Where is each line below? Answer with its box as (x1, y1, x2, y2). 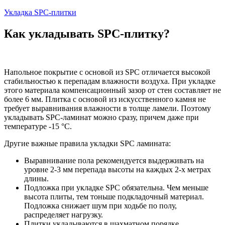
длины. (24, 174, 49, 183)
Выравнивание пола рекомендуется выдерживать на (24, 156, 204, 165)
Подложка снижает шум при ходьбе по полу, (24, 201, 177, 210)
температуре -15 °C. (4, 122, 72, 131)
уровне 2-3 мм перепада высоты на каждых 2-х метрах (24, 165, 211, 174)
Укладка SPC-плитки (4, 8, 76, 17)
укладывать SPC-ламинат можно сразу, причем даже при (4, 113, 199, 122)
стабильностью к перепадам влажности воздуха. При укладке (4, 77, 215, 86)
